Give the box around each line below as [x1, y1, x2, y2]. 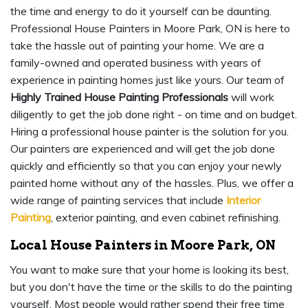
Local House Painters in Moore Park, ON [10, 238, 276, 253]
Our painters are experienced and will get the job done [10, 142, 275, 156]
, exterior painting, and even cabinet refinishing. [51, 210, 280, 225]
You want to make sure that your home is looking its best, [10, 263, 289, 277]
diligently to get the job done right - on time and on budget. [10, 107, 297, 122]
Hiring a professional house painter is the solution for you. [10, 124, 289, 139]
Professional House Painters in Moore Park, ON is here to [10, 21, 290, 36]
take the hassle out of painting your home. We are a [10, 38, 264, 53]
